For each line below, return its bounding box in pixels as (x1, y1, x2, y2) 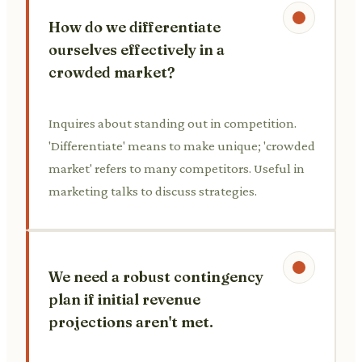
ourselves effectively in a (48, 40, 225, 59)
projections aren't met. (48, 312, 213, 331)
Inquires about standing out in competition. (48, 115, 297, 131)
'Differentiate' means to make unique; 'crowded (48, 137, 315, 154)
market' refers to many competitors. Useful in (48, 160, 305, 176)
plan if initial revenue (48, 289, 200, 309)
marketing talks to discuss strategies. (48, 183, 257, 199)
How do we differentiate (48, 17, 221, 36)
